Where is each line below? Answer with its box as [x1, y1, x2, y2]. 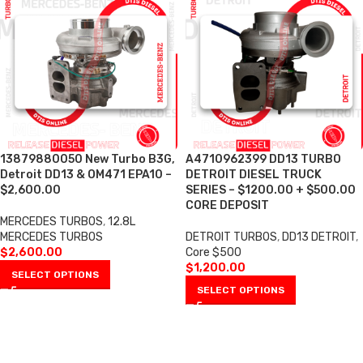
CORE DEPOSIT [186, 199, 269, 212]
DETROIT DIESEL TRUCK [186, 168, 322, 181]
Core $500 [186, 246, 241, 259]
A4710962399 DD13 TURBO [186, 152, 341, 166]
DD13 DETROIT [282, 230, 356, 244]
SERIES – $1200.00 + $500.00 [186, 183, 356, 197]
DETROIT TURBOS [186, 230, 277, 244]
